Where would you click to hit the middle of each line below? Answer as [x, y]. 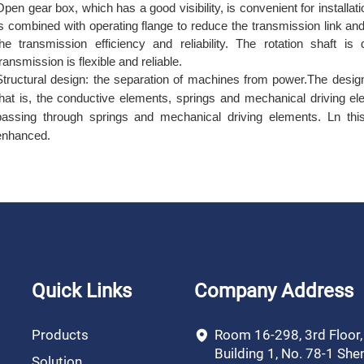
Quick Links [82, 291]
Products [60, 335]
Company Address [274, 291]
